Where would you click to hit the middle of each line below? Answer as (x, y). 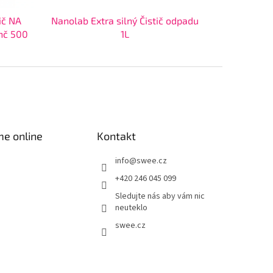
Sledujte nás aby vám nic (160, 197)
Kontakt (117, 136)
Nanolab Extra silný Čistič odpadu (125, 21)
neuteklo (132, 208)
